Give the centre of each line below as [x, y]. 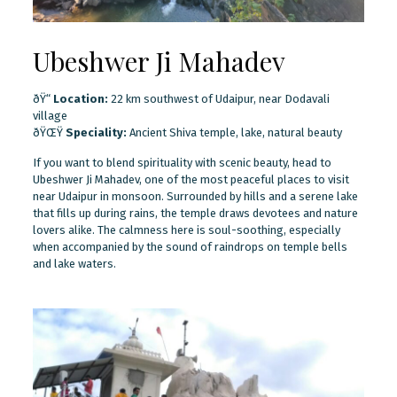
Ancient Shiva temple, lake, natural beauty [234, 132]
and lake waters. [74, 263]
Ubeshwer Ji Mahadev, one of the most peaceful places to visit [191, 179]
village [50, 115]
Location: [80, 98]
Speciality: [96, 132]
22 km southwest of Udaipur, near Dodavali [218, 98]
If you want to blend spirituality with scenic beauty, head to [182, 162]
